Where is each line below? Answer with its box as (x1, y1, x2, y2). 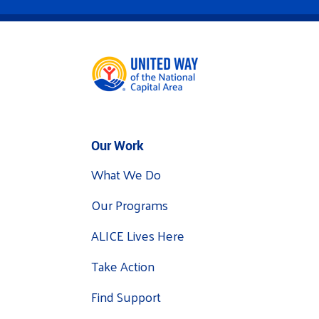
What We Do (91, 162, 161, 186)
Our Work (91, 136, 144, 154)
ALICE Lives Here (91, 223, 184, 247)
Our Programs (91, 192, 168, 216)
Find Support (91, 284, 161, 308)
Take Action (91, 253, 155, 278)
